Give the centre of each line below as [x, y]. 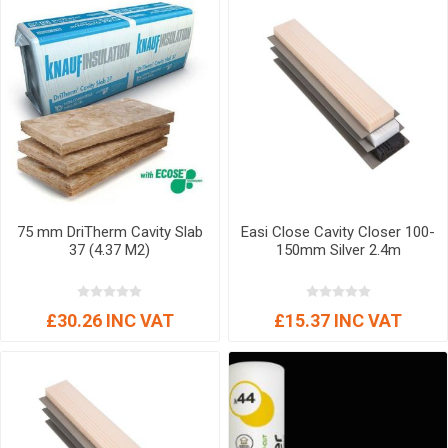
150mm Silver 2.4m [338, 249]
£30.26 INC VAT [109, 320]
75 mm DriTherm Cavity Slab [109, 231]
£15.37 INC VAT [338, 320]
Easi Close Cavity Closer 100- [338, 231]
